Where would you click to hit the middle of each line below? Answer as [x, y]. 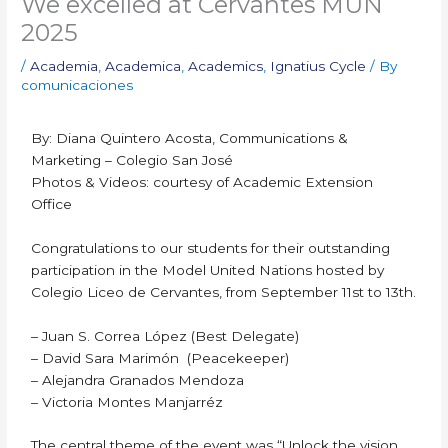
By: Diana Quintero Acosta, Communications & [190, 137]
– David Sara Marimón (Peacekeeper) [160, 357]
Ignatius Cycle [318, 65]
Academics [226, 65]
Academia [64, 65]
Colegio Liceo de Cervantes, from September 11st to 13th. [224, 291]
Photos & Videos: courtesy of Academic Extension [202, 181]
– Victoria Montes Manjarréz [127, 401]
